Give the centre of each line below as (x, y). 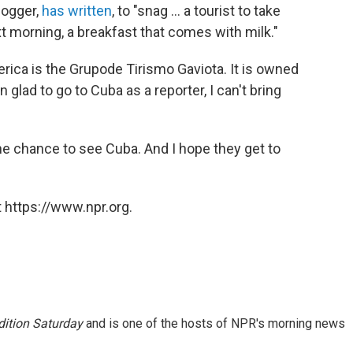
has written (77, 10)
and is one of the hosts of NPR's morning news (214, 323)
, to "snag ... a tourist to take (196, 10)
